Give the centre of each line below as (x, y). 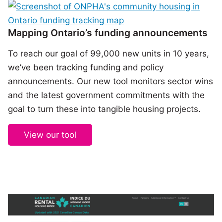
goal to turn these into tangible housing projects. (104, 109)
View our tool (50, 135)
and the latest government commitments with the (106, 95)
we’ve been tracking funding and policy (86, 68)
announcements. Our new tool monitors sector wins (111, 82)
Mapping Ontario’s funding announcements (108, 33)
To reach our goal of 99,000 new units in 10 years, (109, 54)
